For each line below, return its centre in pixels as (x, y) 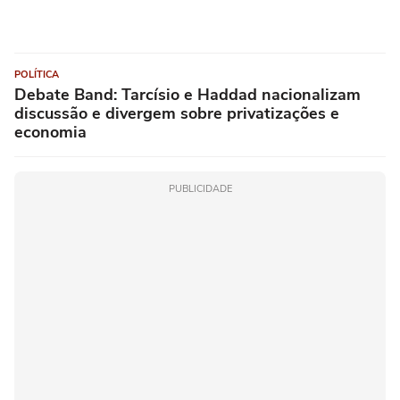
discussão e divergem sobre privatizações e (177, 114)
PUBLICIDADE (200, 189)
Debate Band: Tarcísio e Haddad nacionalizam (187, 95)
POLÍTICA (37, 75)
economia (50, 133)
